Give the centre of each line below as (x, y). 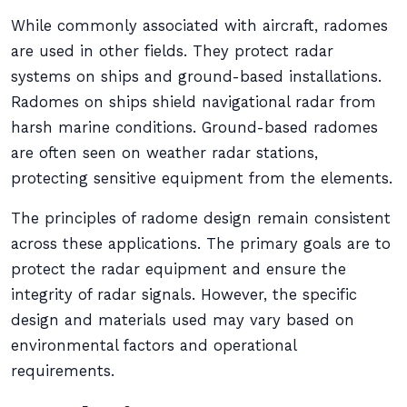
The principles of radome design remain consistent (201, 218)
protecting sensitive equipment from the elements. (202, 179)
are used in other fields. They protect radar (172, 51)
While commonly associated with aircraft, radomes (199, 26)
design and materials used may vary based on (183, 320)
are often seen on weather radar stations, (164, 153)
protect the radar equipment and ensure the (179, 269)
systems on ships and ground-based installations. (196, 77)
